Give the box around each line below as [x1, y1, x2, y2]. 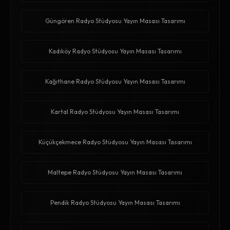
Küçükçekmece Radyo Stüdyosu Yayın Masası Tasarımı [38, 138, 192, 146]
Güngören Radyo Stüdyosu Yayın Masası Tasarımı [45, 17, 185, 25]
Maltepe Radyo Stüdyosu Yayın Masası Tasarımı [48, 168, 182, 177]
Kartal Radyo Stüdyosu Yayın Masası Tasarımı [51, 108, 179, 116]
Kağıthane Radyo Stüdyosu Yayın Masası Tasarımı [45, 78, 185, 86]
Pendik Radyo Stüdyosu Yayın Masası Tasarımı [50, 199, 180, 207]
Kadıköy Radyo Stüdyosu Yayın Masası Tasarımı [48, 47, 182, 55]
